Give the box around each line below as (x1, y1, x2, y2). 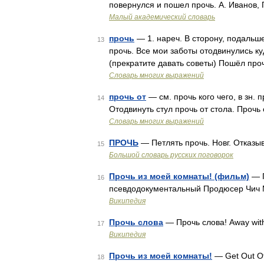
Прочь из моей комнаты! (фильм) (109, 171, 249, 181)
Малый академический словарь (109, 13, 215, 21)
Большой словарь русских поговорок (109, 151, 233, 159)
